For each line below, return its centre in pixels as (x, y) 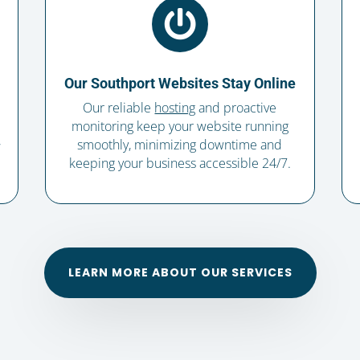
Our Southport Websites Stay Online (180, 84)
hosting (175, 108)
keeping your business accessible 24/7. (180, 164)
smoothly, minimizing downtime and (180, 145)
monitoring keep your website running (180, 127)
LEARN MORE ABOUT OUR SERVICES (180, 272)
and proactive (236, 108)
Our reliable (119, 108)
